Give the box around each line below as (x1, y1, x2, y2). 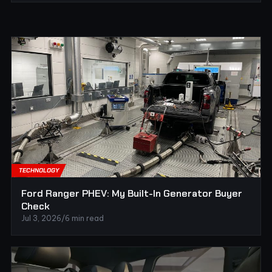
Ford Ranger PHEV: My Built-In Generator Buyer (21, 186, 242, 200)
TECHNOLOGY (19, 166, 59, 174)
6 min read (65, 213, 104, 223)
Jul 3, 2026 (21, 213, 61, 223)
